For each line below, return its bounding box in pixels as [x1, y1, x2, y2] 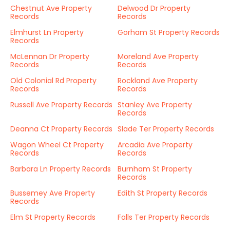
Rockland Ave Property [118, 75, 198, 86]
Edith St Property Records [118, 188, 207, 198]
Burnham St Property [118, 164, 192, 174]
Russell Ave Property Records [10, 100, 112, 110]
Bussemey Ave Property [10, 188, 95, 198]
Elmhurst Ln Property [10, 27, 84, 37]
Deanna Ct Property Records [10, 124, 112, 134]
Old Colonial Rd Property [10, 75, 97, 86]
